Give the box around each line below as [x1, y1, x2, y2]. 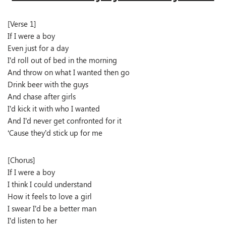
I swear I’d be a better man [8, 203, 96, 213]
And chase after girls [8, 91, 76, 101]
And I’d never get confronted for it [8, 116, 122, 126]
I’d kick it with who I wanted [8, 103, 100, 114]
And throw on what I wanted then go [8, 67, 130, 77]
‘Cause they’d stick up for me [8, 128, 102, 138]
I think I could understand [8, 179, 92, 189]
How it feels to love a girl [8, 191, 92, 201]
